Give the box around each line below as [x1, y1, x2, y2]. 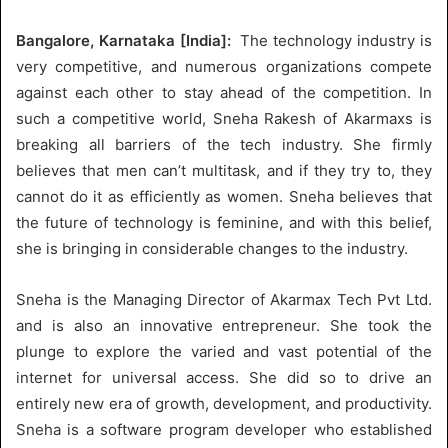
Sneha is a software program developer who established [16, 419, 432, 439]
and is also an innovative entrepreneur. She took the [16, 315, 432, 335]
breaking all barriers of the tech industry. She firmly [16, 134, 432, 154]
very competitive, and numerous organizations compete [16, 56, 432, 76]
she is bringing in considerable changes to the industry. [16, 238, 408, 258]
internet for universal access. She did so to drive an [16, 367, 432, 387]
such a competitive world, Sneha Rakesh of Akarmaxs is [16, 108, 432, 128]
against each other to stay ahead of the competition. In [16, 82, 432, 102]
